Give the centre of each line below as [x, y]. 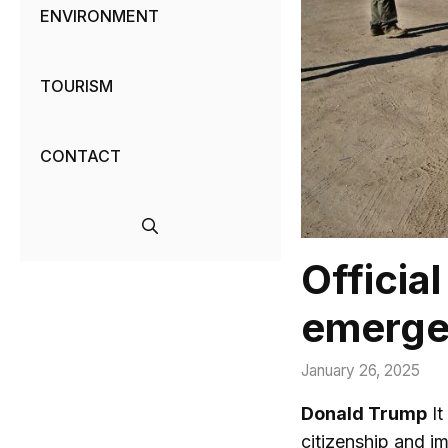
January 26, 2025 [360, 370]
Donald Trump [363, 413]
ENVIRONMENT [99, 16]
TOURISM [76, 86]
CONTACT [80, 156]
